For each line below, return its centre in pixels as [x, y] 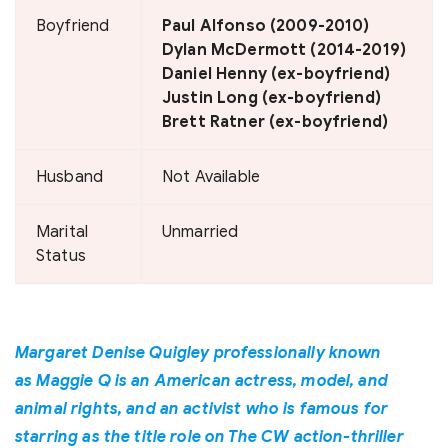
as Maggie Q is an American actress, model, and [201, 381]
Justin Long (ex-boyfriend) [271, 98]
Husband [70, 177]
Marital [62, 232]
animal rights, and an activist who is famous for [202, 409]
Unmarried [200, 232]
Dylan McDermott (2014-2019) [284, 50]
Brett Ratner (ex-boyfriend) [275, 122]
